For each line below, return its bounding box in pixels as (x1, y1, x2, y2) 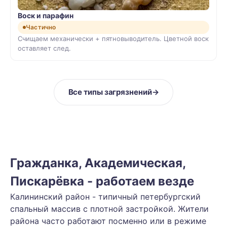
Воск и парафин (18, 11, 73, 20)
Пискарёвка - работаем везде (10, 174, 194, 188)
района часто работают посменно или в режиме (10, 216, 206, 226)
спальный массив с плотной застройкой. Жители (10, 204, 209, 214)
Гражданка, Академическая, (10, 156, 185, 170)
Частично (26, 23, 56, 31)
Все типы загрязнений (68, 87, 152, 97)
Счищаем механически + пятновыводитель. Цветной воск (18, 34, 209, 43)
